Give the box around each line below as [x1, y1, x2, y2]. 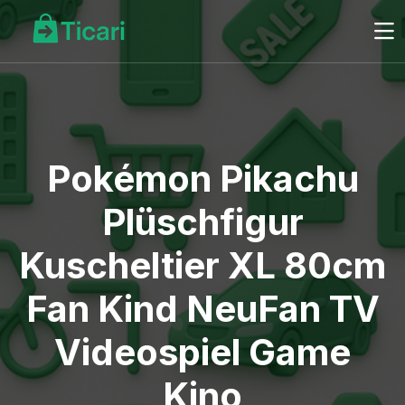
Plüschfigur [101, 200, 304, 244]
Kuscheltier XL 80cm [19, 243, 386, 287]
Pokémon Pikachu [46, 156, 359, 201]
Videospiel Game [54, 330, 351, 374]
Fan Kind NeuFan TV [25, 287, 380, 331]
